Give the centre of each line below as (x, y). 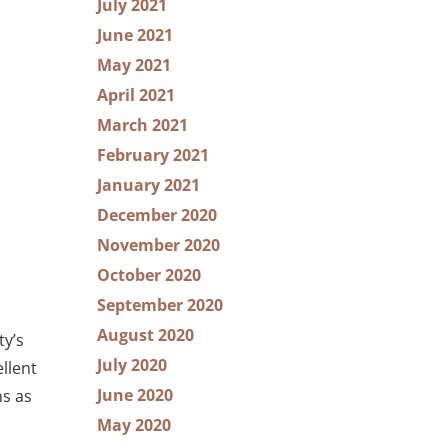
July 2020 (132, 365)
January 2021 (148, 185)
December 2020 (157, 215)
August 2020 (145, 335)
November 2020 (158, 245)
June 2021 (135, 35)
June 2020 (135, 395)
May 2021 (134, 65)
